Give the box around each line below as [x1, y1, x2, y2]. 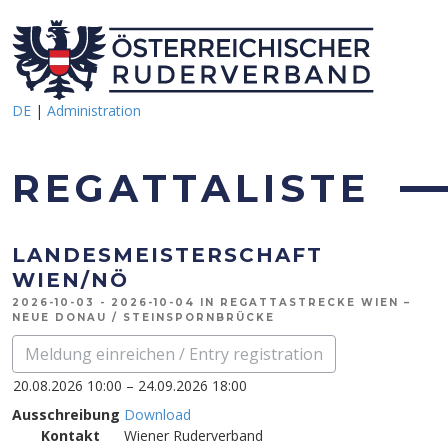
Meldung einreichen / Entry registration [25, 343, 323, 365]
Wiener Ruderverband [124, 426, 263, 445]
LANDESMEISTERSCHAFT [12, 243, 323, 267]
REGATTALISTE [12, 165, 370, 212]
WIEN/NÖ [12, 268, 129, 292]
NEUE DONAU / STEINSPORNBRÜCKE [12, 311, 275, 324]
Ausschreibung [12, 405, 120, 424]
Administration [47, 101, 141, 120]
